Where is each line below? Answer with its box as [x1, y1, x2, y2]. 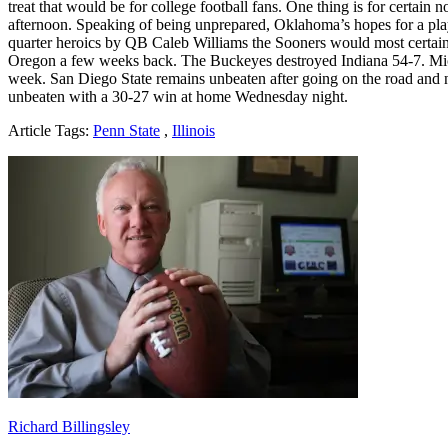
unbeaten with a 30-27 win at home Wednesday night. [8, 87, 348, 105]
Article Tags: [8, 121, 89, 139]
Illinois [172, 121, 215, 139]
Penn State [93, 121, 160, 139]
